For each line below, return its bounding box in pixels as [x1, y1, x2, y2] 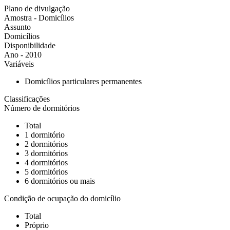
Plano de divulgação [4, 4, 70, 13]
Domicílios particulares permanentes [25, 77, 142, 86]
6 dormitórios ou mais [25, 177, 95, 185]
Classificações [4, 94, 50, 103]
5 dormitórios [25, 167, 68, 176]
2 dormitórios [25, 140, 68, 148]
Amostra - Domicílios [4, 13, 74, 22]
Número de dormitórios [4, 104, 80, 112]
